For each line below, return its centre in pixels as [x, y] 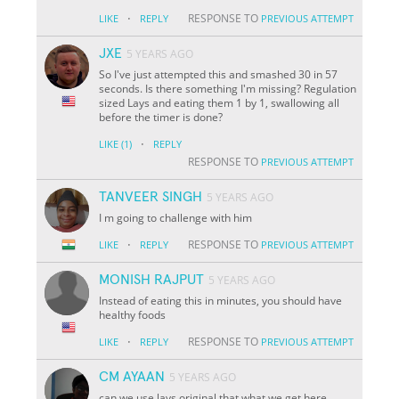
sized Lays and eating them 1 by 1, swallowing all [220, 102]
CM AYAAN [132, 376]
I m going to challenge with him [176, 217]
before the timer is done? [161, 117]
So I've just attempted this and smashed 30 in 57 [219, 74]
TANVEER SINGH [151, 196]
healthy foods [133, 314]
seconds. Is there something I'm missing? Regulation [228, 88]
